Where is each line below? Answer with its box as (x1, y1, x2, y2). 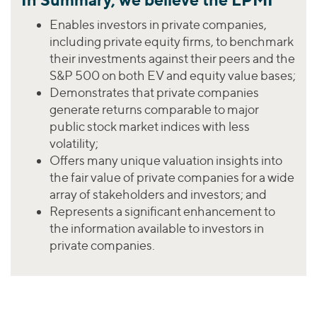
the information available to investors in (50, 220, 264, 236)
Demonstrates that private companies (50, 84, 259, 100)
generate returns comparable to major (50, 101, 259, 117)
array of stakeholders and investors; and (50, 186, 267, 202)
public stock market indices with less (50, 118, 250, 134)
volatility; (50, 135, 98, 151)
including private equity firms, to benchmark (50, 33, 294, 49)
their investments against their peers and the (50, 50, 295, 66)
